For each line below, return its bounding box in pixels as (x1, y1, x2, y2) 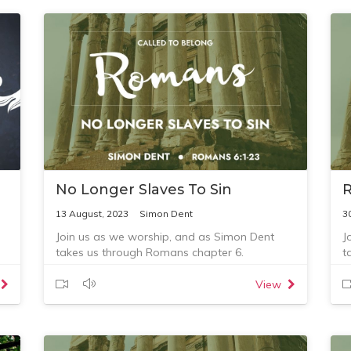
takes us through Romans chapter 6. (55, 245, 244, 259)
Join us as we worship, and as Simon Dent (55, 230, 274, 244)
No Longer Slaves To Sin (55, 181, 232, 198)
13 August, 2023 (55, 208, 128, 219)
